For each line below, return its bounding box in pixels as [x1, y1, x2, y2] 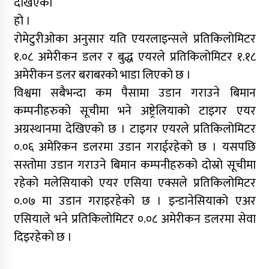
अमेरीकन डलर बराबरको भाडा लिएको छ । [13, 65, 191, 86]
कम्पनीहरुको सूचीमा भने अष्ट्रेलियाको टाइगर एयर [13, 101, 256, 122]
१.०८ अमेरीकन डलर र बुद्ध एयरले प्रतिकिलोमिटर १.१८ [13, 47, 256, 68]
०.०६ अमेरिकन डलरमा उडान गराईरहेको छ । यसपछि [13, 137, 256, 158]
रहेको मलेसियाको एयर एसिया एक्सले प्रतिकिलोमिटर [13, 173, 256, 194]
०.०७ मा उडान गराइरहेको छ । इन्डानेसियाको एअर [13, 191, 256, 212]
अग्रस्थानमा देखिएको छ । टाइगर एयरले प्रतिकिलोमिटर [13, 119, 256, 140]
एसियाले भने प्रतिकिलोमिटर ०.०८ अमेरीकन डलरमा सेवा [13, 209, 256, 230]
